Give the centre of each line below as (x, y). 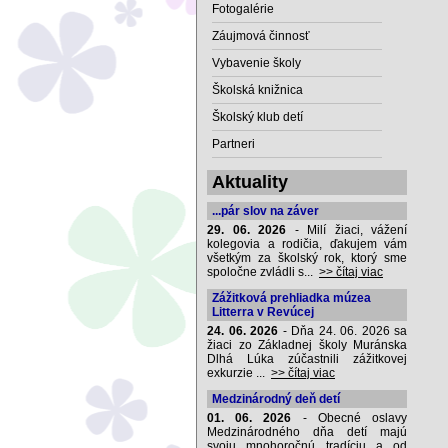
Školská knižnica (257, 90)
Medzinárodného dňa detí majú (307, 432)
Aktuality (250, 182)
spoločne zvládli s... (263, 272)
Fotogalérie (243, 9)
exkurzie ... (239, 373)
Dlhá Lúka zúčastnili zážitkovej (307, 359)
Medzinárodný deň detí (276, 399)
